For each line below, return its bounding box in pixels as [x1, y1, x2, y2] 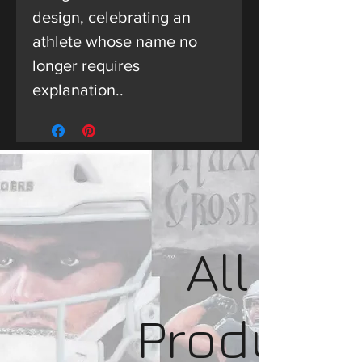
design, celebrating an [32, 8, 191, 26]
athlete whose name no [32, 32, 197, 50]
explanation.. [32, 81, 124, 99]
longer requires [32, 57, 140, 74]
